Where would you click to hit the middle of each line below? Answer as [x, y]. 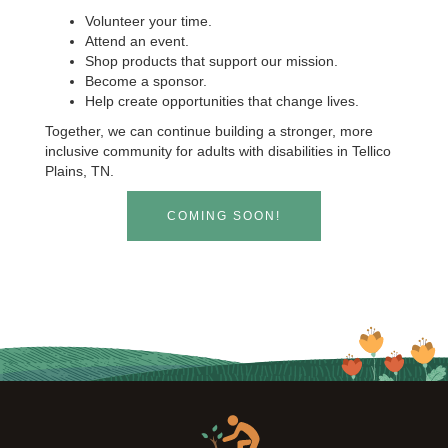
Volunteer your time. [148, 21]
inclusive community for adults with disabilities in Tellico [217, 151]
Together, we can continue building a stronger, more [208, 131]
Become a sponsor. [145, 81]
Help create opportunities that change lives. [221, 101]
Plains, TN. [79, 171]
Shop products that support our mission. [211, 61]
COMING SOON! [223, 216]
